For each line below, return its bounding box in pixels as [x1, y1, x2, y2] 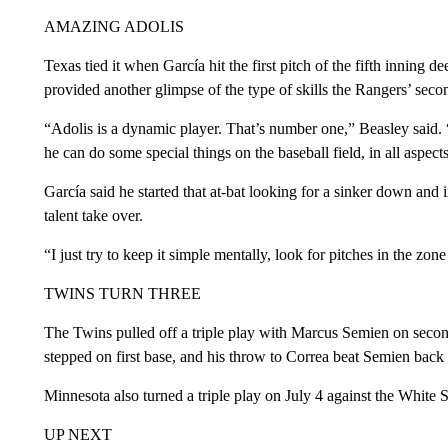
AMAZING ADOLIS [43, 17, 184, 35]
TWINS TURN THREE [43, 284, 201, 302]
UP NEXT [43, 425, 112, 443]
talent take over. [43, 206, 143, 224]
